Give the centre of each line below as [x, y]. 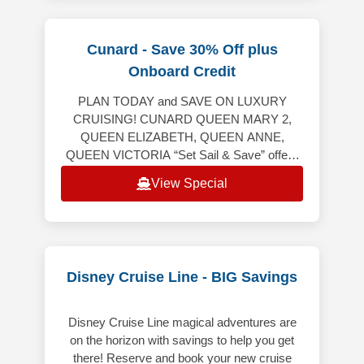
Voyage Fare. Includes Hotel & [182, 191]
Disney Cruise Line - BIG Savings [182, 277]
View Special [189, 184]
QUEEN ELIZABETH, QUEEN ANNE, [182, 137]
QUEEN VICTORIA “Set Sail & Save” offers [182, 155]
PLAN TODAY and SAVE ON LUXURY [182, 102]
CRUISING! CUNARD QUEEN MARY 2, [182, 119]
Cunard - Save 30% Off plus [182, 50]
